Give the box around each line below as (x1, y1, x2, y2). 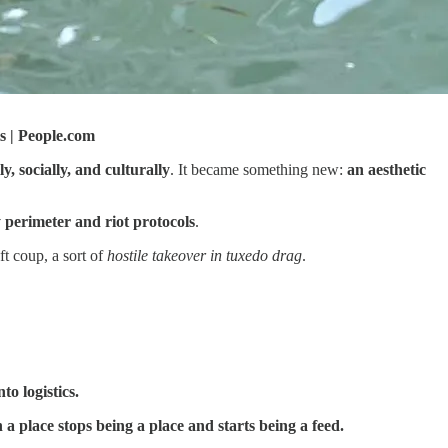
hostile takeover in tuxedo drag (107, 247, 302, 265)
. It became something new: (170, 161, 347, 179)
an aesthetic (347, 161, 426, 179)
